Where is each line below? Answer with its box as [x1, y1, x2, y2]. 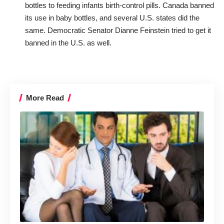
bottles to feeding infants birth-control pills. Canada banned [25, 1, 214, 9]
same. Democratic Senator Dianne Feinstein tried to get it [25, 26, 211, 34]
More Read [26, 93, 64, 102]
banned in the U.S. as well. [25, 38, 111, 47]
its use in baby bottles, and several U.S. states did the [25, 13, 199, 22]
